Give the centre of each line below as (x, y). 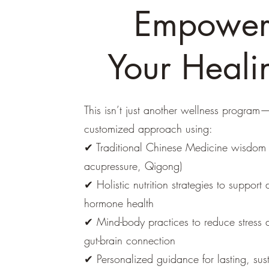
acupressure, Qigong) (133, 166)
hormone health (119, 203)
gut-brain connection (129, 240)
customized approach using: (148, 128)
